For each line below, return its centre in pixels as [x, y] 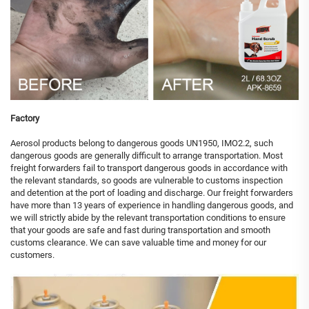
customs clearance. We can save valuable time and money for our [138, 243]
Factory [25, 119]
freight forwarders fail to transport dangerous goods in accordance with [149, 168]
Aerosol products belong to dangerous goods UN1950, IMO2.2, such [142, 143]
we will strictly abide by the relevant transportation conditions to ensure [148, 218]
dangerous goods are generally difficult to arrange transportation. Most [147, 156]
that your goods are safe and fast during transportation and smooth [140, 230]
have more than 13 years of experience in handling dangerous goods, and [152, 206]
